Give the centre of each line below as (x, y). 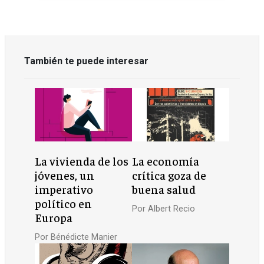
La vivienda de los (82, 161)
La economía (166, 161)
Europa (54, 218)
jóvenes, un (65, 175)
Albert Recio (171, 209)
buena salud (164, 189)
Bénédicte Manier (84, 237)
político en (64, 204)
